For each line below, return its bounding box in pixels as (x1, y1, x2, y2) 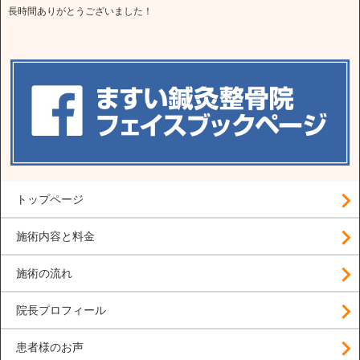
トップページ (16, 193, 84, 206)
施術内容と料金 (16, 230, 95, 243)
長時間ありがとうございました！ (8, 5, 153, 17)
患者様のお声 (16, 341, 84, 354)
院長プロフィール (16, 304, 106, 317)
